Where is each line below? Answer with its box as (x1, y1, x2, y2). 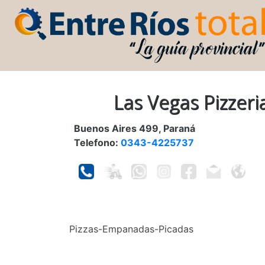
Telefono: (74, 136, 121, 148)
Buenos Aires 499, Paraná (74, 122, 195, 134)
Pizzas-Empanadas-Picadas (69, 222, 193, 235)
